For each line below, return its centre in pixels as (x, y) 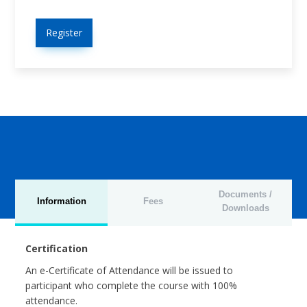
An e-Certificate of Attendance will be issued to (130, 270)
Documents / (246, 194)
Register (64, 32)
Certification (57, 248)
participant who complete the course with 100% (132, 285)
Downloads (245, 208)
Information (61, 201)
